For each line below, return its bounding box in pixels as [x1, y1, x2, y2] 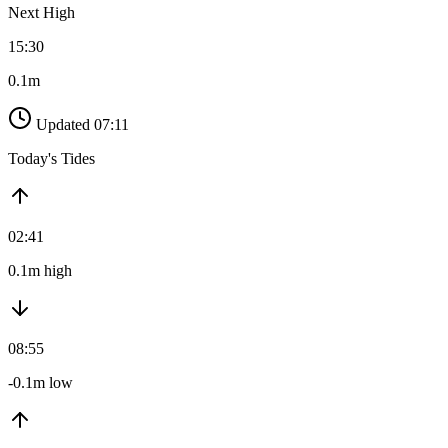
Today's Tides [8, 150, 95, 168]
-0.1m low [8, 374, 73, 392]
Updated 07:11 [36, 116, 129, 134]
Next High [8, 4, 75, 22]
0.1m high [8, 262, 72, 280]
